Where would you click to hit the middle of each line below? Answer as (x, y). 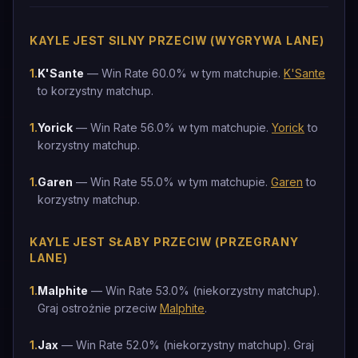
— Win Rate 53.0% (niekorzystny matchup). (204, 290)
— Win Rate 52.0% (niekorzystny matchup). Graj (186, 345)
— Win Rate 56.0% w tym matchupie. (172, 127)
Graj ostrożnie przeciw (99, 308)
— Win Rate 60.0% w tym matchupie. (184, 73)
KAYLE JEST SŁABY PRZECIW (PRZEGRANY (164, 242)
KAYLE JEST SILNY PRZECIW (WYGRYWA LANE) (177, 40)
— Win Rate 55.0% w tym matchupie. (172, 182)
